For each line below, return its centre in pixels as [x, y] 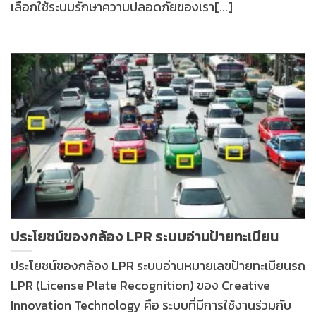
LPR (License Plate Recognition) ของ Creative [140, 286]
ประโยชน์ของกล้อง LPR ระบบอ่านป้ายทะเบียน [145, 236]
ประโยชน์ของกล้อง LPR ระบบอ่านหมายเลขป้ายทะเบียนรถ [158, 266]
